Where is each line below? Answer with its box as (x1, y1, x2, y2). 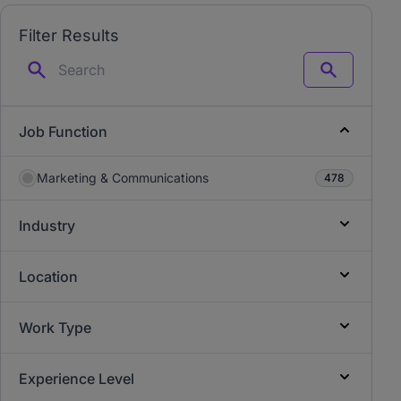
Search (327, 69, 369, 85)
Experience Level (19, 370, 134, 388)
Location (19, 268, 78, 286)
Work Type (19, 319, 91, 337)
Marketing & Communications (37, 170, 209, 185)
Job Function (19, 123, 107, 141)
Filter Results (19, 26, 119, 45)
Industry (19, 217, 75, 235)
